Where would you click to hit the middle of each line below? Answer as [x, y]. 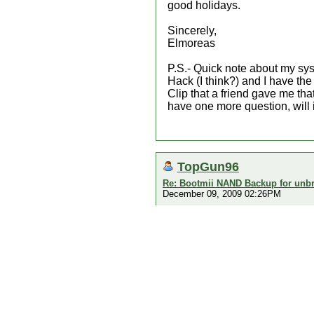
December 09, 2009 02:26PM [222, 194]
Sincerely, [192, 30]
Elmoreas [191, 43]
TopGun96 [208, 166]
